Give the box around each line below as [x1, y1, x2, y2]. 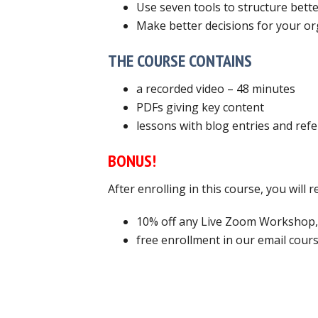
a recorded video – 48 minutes [136, 80, 295, 97]
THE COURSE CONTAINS [108, 49, 252, 72]
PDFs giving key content [136, 99, 264, 115]
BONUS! [108, 149, 156, 172]
